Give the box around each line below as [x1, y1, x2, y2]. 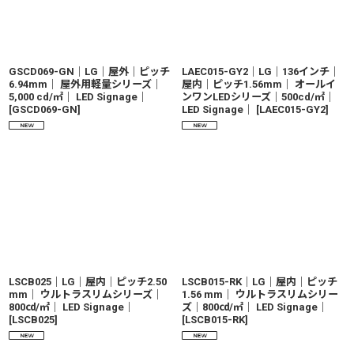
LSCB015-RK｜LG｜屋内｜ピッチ [182, 276, 337, 288]
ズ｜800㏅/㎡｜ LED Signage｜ [182, 301, 328, 313]
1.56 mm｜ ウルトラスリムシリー [182, 288, 338, 300]
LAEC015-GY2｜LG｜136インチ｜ [182, 66, 340, 77]
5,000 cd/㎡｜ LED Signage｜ [9, 91, 148, 103]
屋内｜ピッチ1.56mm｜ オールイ [182, 78, 336, 90]
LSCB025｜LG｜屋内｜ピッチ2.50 [9, 276, 167, 288]
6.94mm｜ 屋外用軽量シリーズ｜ [9, 78, 162, 90]
